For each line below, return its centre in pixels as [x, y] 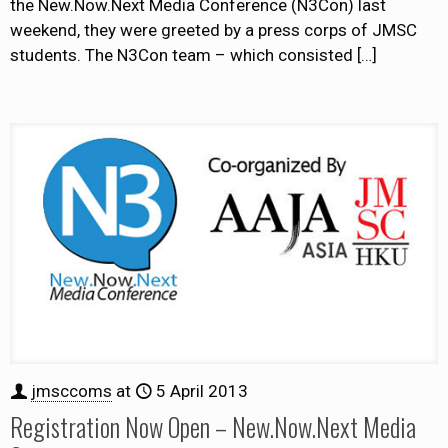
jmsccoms [71, 391]
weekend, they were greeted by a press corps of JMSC [213, 30]
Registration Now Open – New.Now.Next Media [213, 427]
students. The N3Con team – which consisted [181, 55]
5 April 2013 [202, 391]
